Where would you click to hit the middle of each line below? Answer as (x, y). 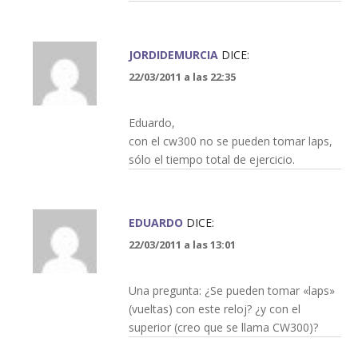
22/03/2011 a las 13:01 (182, 244)
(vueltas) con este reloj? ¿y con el (214, 308)
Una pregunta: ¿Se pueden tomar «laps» (231, 290)
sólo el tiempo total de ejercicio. (211, 159)
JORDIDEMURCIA (173, 54)
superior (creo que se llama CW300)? (223, 327)
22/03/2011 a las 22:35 (182, 76)
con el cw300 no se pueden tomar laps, (230, 141)
